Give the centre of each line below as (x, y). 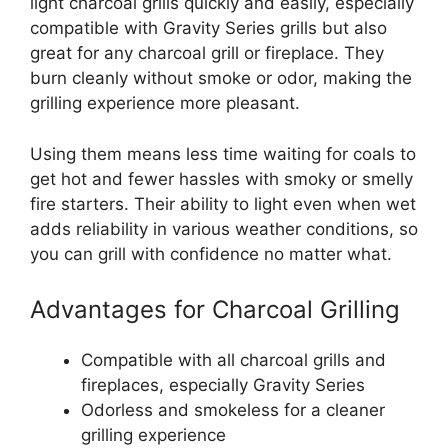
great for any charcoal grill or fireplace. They (207, 53)
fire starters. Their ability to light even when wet (223, 203)
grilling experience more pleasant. (165, 103)
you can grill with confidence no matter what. (211, 253)
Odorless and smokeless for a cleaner (233, 410)
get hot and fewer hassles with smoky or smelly (221, 178)
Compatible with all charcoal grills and (233, 360)
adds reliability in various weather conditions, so (224, 228)
